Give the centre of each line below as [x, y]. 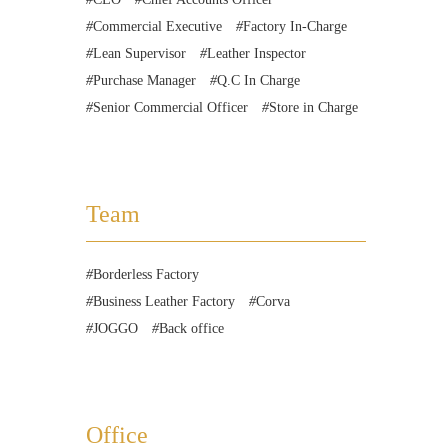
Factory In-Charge [295, 26]
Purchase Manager [144, 80]
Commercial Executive [157, 26]
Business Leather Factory [164, 301]
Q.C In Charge [258, 80]
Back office [191, 328]
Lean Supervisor [139, 53]
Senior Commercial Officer [170, 107]
